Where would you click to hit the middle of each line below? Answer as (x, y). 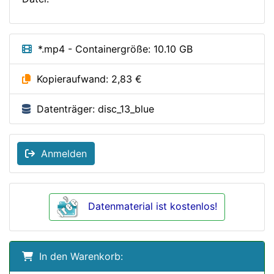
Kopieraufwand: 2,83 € (86, 79)
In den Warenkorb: (78, 257)
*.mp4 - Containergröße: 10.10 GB (112, 49)
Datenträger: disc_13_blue (92, 109)
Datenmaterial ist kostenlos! (153, 206)
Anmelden (61, 154)
